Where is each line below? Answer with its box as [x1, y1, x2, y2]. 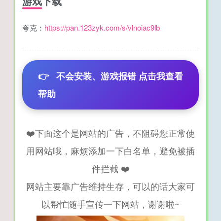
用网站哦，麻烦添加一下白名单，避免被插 [26, 144, 195, 157]
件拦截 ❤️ [91, 162, 130, 175]
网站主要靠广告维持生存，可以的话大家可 [26, 180, 195, 193]
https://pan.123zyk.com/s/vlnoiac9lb [44, 22, 160, 33]
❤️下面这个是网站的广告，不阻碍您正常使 [26, 126, 195, 140]
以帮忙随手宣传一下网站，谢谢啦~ [41, 197, 180, 211]
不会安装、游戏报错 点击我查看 [56, 70, 183, 83]
